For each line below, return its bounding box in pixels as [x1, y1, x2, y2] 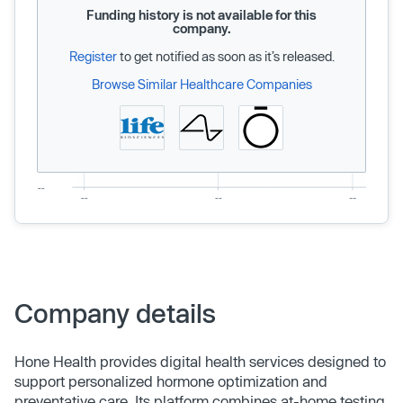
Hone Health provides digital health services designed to [14, 352, 386, 370]
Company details [14, 297, 216, 328]
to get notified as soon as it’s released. [116, 48, 335, 64]
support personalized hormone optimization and [14, 372, 327, 390]
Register [68, 48, 117, 64]
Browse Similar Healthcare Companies [91, 76, 312, 92]
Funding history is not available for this [86, 6, 317, 22]
